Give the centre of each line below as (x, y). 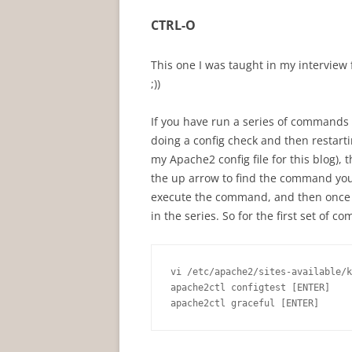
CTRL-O (173, 25)
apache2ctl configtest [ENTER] (250, 288)
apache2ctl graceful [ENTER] (245, 303)
